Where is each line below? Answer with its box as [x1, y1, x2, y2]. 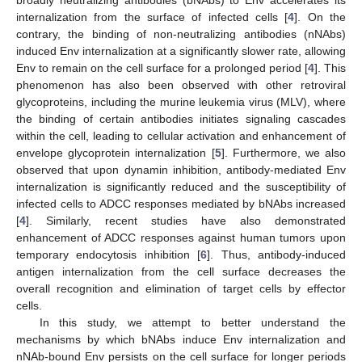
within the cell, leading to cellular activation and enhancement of [16, 128, 346, 142]
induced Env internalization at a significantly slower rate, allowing [16, 44, 346, 57]
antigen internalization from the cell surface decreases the [16, 264, 346, 278]
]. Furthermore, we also [221, 145, 346, 159]
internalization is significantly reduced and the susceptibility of [16, 179, 346, 193]
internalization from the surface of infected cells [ [16, 10, 288, 23]
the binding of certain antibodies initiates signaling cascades [16, 112, 346, 125]
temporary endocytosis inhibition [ [16, 247, 201, 261]
